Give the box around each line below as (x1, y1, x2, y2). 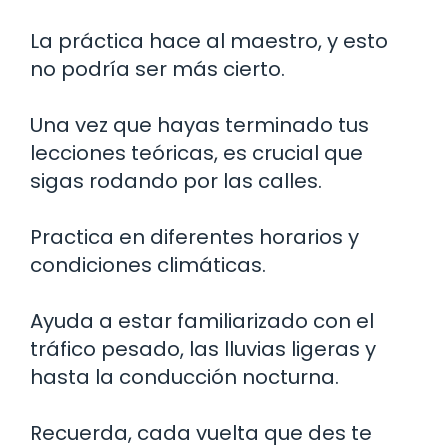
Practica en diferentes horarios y (30, 222, 359, 251)
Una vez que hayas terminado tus (30, 110, 369, 139)
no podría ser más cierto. (30, 54, 285, 83)
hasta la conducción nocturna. (30, 362, 339, 391)
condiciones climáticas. (30, 250, 266, 279)
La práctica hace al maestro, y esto (30, 26, 388, 55)
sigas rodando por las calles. (30, 166, 322, 195)
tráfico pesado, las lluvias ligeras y (30, 334, 376, 363)
